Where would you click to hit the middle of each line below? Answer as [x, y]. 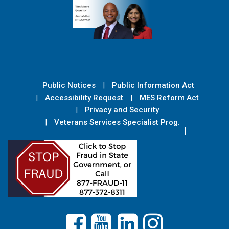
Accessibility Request [84, 97]
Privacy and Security [122, 110]
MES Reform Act [169, 97]
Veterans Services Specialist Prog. [117, 122]
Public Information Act [153, 85]
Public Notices [69, 85]
